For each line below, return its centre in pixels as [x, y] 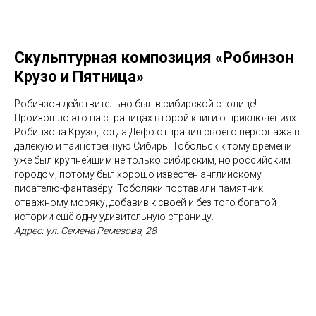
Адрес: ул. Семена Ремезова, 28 [85, 230]
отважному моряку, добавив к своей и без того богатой [145, 202]
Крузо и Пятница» [79, 76]
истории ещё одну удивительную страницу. [114, 216]
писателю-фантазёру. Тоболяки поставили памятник [139, 188]
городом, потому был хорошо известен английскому [138, 174]
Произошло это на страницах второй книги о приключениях [155, 117]
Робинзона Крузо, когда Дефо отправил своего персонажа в [157, 132]
